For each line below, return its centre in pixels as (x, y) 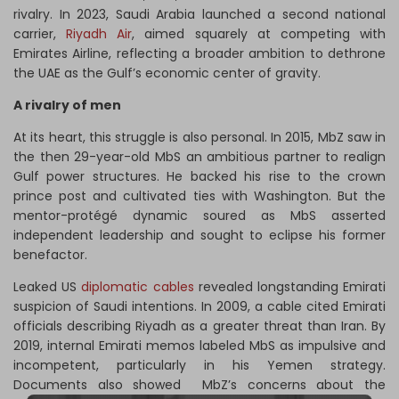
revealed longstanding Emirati (290, 287)
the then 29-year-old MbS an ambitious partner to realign (199, 157)
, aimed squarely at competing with (259, 34)
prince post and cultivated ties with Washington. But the (199, 196)
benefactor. (52, 255)
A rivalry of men (69, 106)
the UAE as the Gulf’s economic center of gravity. (167, 73)
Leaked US (48, 287)
